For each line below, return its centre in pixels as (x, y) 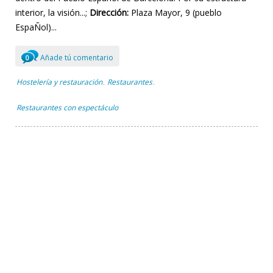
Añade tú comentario (76, 57)
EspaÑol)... (36, 27)
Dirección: (109, 12)
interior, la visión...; (52, 12)
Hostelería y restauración (59, 82)
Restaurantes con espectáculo (67, 107)
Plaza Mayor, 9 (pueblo (175, 12)
